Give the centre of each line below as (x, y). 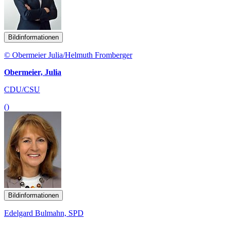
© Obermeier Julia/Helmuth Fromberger (68, 55)
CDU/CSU (22, 89)
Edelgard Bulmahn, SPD (44, 213)
